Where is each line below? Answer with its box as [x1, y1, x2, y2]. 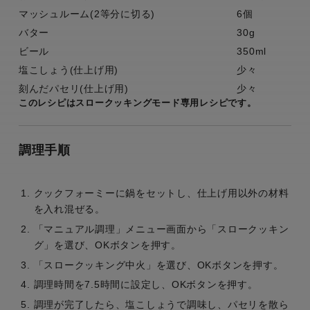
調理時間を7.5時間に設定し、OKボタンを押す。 [33, 279, 258, 291]
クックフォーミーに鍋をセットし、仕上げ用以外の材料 [33, 187, 289, 199]
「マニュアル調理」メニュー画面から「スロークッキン [33, 223, 289, 235]
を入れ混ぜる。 [33, 203, 105, 215]
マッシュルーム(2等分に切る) [18, 8, 156, 19]
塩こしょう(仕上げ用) [18, 64, 119, 75]
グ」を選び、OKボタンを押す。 [33, 239, 181, 250]
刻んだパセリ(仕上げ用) [18, 82, 129, 94]
